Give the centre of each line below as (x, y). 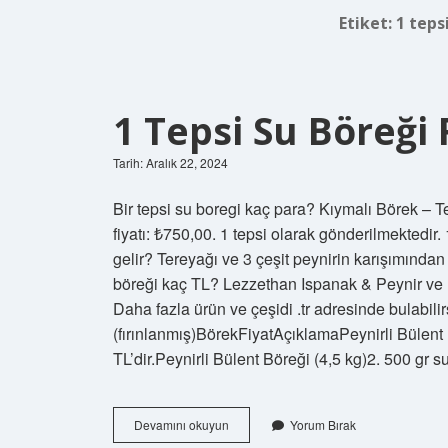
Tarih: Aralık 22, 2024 (170, 162)
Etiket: (368, 22)
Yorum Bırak (323, 424)
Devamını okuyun (181, 424)
